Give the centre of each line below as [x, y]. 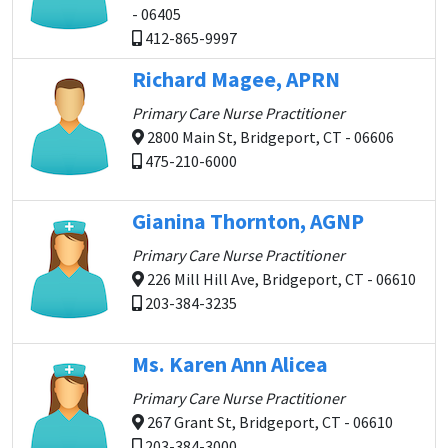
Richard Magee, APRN [236, 79]
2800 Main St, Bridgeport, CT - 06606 [269, 137]
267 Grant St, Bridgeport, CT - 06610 [268, 422]
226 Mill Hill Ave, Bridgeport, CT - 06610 [280, 279]
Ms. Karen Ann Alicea [230, 364]
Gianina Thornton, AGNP [248, 221]
